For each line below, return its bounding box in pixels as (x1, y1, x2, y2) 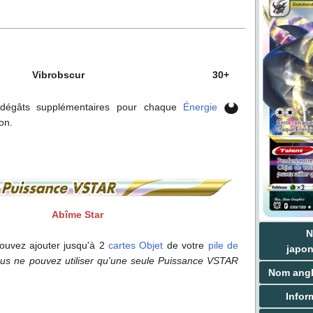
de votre (163, 240, 208, 251)
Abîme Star (52, 209, 103, 220)
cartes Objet (108, 240, 163, 251)
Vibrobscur (32, 69, 85, 81)
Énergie (183, 101, 218, 113)
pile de (208, 240, 239, 251)
